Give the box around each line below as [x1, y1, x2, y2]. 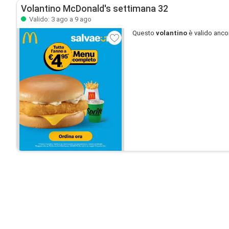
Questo [132, 29, 156, 37]
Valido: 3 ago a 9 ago [28, 15, 91, 23]
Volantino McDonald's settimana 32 [21, 4, 168, 14]
